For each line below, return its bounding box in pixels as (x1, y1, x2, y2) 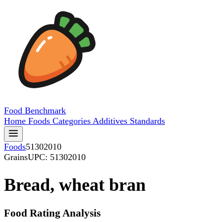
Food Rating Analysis (4, 207, 101, 220)
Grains (4, 152, 28, 162)
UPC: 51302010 (28, 152, 86, 162)
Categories (53, 116, 93, 126)
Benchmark (25, 106, 66, 115)
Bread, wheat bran (4, 175, 146, 195)
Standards (130, 116, 165, 126)
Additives (93, 116, 130, 126)
